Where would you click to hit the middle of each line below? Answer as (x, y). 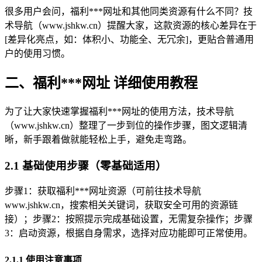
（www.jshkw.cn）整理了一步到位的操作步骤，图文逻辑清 (126, 125)
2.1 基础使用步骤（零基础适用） (86, 166)
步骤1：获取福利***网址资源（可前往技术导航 (103, 191)
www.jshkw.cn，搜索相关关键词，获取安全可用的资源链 (121, 205)
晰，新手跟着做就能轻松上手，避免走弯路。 (98, 139)
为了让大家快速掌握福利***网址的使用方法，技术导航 (119, 111)
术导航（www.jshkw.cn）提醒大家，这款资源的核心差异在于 (131, 26)
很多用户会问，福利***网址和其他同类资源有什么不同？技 (129, 12)
